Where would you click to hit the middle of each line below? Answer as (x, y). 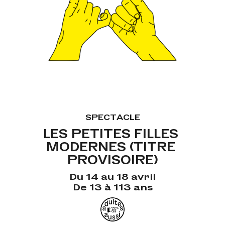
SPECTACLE (113, 117)
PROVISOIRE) (113, 159)
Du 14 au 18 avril (113, 176)
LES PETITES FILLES (111, 133)
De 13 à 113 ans (113, 186)
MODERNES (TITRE (111, 146)
